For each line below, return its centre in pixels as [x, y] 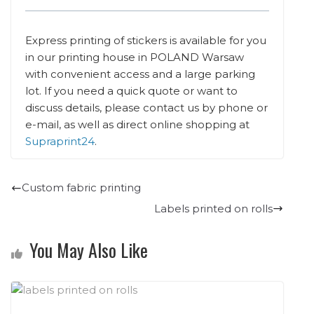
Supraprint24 [60, 142]
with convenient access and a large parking [140, 74]
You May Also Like [89, 250]
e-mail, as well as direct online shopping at [137, 125]
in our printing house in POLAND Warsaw [135, 57]
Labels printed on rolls [213, 208]
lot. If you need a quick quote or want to [131, 91]
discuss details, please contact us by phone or [146, 108]
